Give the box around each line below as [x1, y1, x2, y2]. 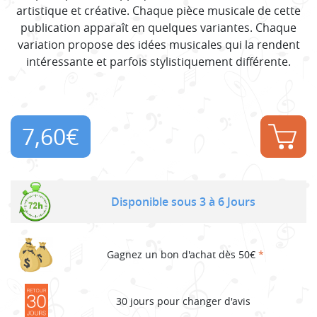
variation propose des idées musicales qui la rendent [17, 36, 300, 52]
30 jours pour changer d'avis [115, 294, 250, 309]
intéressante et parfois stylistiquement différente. [26, 53, 291, 69]
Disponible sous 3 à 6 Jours [110, 193, 255, 209]
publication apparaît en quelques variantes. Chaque [21, 19, 296, 35]
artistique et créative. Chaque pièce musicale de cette [16, 2, 301, 18]
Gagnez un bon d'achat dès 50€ [107, 248, 258, 262]
